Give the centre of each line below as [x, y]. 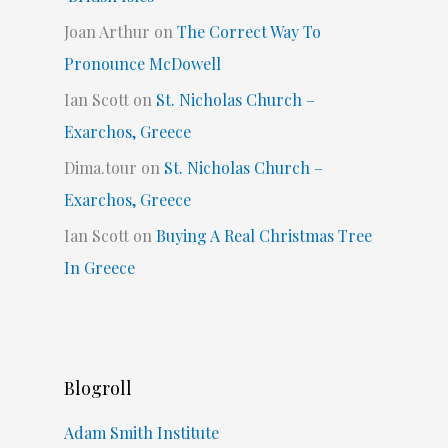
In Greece [99, 268]
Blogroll [97, 388]
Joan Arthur [106, 32]
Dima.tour [100, 168]
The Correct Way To [248, 32]
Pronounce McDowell [142, 64]
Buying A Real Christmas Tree [263, 236]
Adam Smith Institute [141, 433]
